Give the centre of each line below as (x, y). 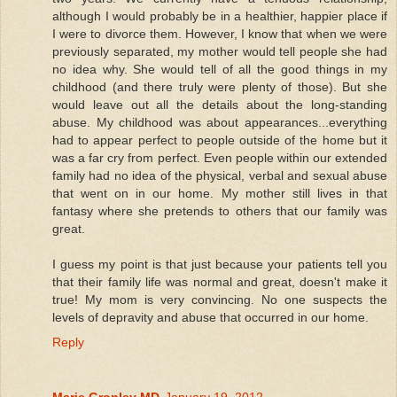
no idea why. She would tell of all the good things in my (220, 69)
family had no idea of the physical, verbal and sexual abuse (220, 175)
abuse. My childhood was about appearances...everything (220, 122)
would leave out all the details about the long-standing (220, 104)
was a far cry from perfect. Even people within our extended (220, 157)
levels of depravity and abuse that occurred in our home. (210, 317)
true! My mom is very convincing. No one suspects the (220, 299)
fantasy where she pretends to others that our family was (220, 210)
